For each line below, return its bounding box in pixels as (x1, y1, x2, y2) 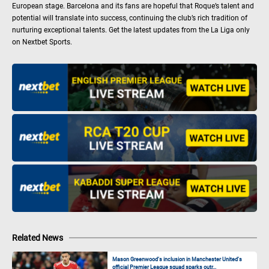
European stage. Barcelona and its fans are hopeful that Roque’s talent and (12, 1, 254, 10)
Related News (12, 232, 63, 243)
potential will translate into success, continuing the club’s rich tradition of (12, 13, 247, 22)
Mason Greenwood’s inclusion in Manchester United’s (112, 256, 243, 262)
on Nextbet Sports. (12, 37, 74, 46)
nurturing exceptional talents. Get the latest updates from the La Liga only (12, 25, 250, 34)
